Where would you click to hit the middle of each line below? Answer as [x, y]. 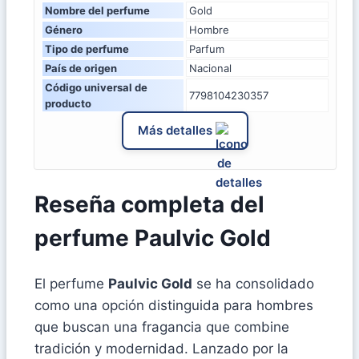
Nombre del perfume [97, 10]
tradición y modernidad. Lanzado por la [161, 349]
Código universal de [96, 87]
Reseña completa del [149, 205]
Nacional [210, 68]
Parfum [207, 48]
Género [64, 29]
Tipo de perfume [87, 48]
